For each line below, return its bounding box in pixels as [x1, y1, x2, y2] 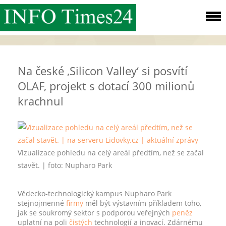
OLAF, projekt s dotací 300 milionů [18, 78, 195, 93]
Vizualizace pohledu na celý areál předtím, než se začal [18, 148, 204, 157]
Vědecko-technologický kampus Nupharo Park [18, 189, 172, 198]
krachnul [18, 93, 64, 108]
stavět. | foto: [18, 160, 65, 170]
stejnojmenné [18, 198, 66, 208]
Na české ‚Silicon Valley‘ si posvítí [18, 63, 188, 78]
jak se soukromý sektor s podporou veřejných [18, 208, 172, 217]
